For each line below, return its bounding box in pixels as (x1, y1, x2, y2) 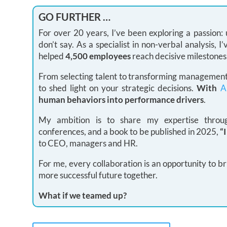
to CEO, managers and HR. (38, 138, 138, 149)
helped (38, 51, 65, 62)
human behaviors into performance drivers (38, 94, 204, 105)
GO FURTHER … (38, 11, 110, 23)
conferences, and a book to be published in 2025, (38, 126, 220, 137)
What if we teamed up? (38, 190, 127, 201)
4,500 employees (65, 51, 131, 62)
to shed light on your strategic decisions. (38, 83, 197, 94)
